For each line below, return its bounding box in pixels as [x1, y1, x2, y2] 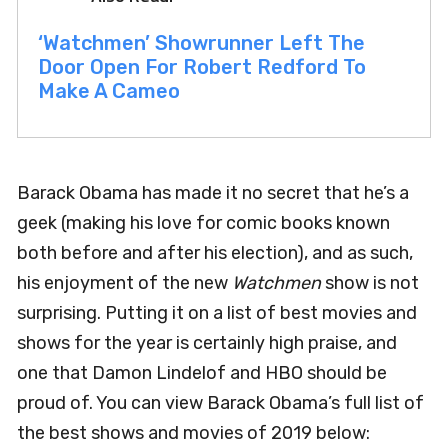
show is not [321, 271, 419, 294]
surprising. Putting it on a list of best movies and [17, 301, 417, 324]
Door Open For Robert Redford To [38, 54, 366, 79]
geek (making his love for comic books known [17, 211, 390, 234]
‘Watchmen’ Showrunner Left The [38, 30, 365, 55]
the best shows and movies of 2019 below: [17, 421, 370, 444]
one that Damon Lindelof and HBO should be [17, 361, 387, 384]
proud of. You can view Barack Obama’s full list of [17, 391, 424, 414]
